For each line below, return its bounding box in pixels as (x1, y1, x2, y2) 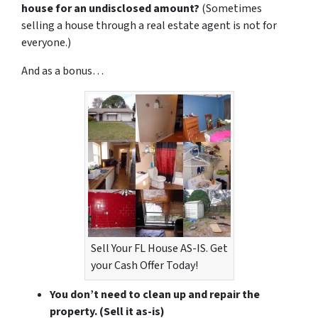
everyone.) (21, 35, 71, 51)
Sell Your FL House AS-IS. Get (90, 241, 228, 257)
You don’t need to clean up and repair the (50, 287, 260, 303)
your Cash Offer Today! (90, 258, 198, 274)
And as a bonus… (21, 63, 104, 79)
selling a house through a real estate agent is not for (21, 18, 277, 34)
